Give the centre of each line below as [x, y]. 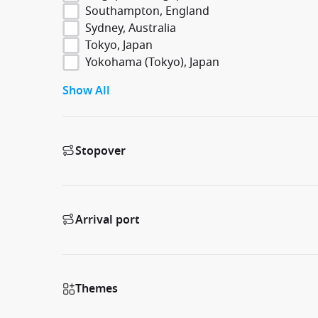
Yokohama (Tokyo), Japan [152, 62]
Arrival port [108, 220]
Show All [86, 91]
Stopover [100, 151]
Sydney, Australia [131, 28]
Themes [97, 289]
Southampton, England [147, 11]
